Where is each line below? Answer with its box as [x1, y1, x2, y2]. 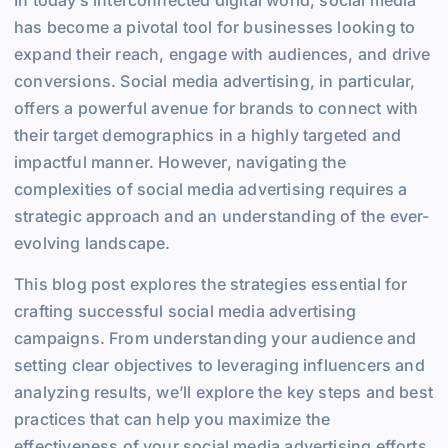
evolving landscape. [14, 232, 171, 253]
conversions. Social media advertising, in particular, [14, 70, 416, 91]
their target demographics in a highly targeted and [14, 124, 402, 145]
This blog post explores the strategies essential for [14, 273, 408, 294]
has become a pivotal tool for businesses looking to [14, 16, 416, 37]
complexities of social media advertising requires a [14, 178, 408, 199]
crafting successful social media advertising [14, 300, 356, 321]
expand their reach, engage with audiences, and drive [14, 43, 431, 64]
